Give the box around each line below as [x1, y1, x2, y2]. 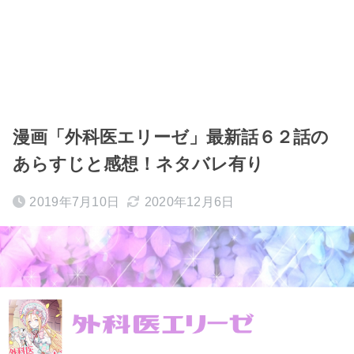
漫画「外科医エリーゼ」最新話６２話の [13, 127, 329, 147]
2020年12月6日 [144, 195, 235, 209]
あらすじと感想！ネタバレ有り [13, 154, 264, 174]
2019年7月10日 [29, 195, 120, 209]
